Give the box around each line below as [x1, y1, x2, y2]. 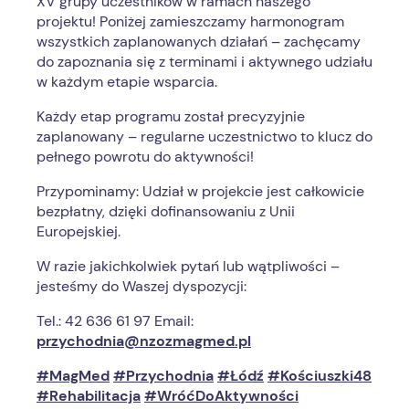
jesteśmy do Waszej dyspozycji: [37, 277, 246, 297]
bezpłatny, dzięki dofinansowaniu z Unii [37, 202, 295, 222]
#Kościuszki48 [267, 366, 372, 386]
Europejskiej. [37, 222, 121, 242]
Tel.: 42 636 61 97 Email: [37, 311, 194, 331]
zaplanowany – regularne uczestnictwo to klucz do [37, 127, 372, 147]
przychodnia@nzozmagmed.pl [37, 331, 251, 351]
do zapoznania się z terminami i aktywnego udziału [37, 52, 372, 72]
